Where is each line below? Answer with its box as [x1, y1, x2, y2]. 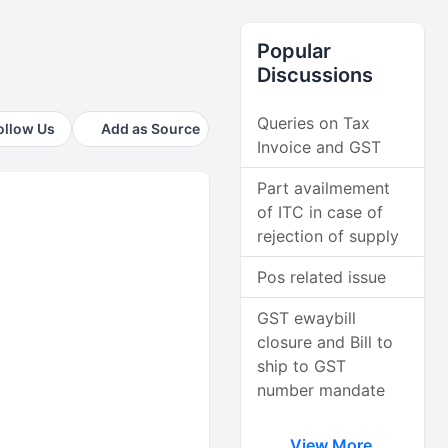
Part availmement [257, 178, 391, 198]
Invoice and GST [257, 137, 382, 157]
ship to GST [257, 356, 347, 376]
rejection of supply [257, 226, 400, 246]
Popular [257, 39, 332, 63]
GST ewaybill [257, 308, 357, 328]
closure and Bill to [257, 332, 394, 352]
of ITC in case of [257, 202, 384, 222]
